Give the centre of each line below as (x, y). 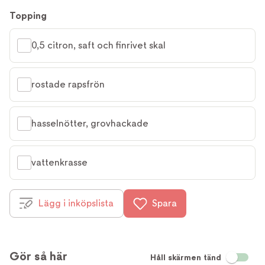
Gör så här (38, 256)
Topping (28, 15)
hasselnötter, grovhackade (90, 123)
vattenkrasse (59, 162)
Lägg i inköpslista (76, 203)
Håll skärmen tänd (186, 257)
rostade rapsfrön (68, 84)
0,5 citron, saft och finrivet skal (98, 45)
